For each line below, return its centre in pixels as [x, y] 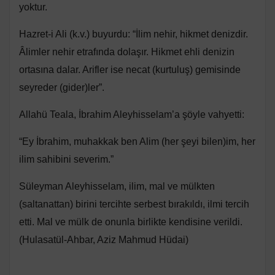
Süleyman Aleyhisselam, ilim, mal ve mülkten [117, 187]
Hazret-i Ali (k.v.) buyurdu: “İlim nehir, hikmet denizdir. [134, 34]
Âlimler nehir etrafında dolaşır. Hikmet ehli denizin [127, 52]
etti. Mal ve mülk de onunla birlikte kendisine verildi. [131, 222]
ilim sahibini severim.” [66, 160]
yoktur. [33, 7]
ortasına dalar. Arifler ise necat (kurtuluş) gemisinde [130, 70]
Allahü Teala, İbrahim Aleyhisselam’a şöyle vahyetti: [132, 115]
